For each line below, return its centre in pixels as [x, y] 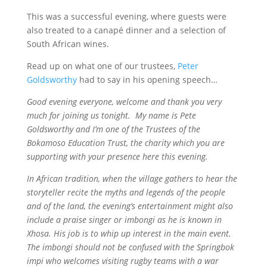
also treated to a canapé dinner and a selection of [126, 30]
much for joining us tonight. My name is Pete [111, 115]
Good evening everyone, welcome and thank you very [124, 102]
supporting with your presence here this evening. [119, 156]
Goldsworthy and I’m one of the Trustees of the [113, 129]
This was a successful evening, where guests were [126, 16]
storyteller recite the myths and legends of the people [126, 192]
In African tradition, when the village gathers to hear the [132, 178]
